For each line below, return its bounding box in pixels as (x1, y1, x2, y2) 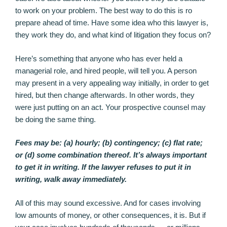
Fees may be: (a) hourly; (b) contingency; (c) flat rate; (15, 138, 203, 147)
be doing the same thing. (15, 115, 96, 124)
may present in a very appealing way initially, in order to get (15, 78, 209, 87)
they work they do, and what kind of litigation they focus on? (15, 30, 211, 40)
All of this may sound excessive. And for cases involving (15, 198, 201, 207)
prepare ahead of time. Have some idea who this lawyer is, (15, 18, 208, 27)
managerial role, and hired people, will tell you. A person (15, 66, 197, 75)
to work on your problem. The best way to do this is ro (15, 6, 192, 15)
